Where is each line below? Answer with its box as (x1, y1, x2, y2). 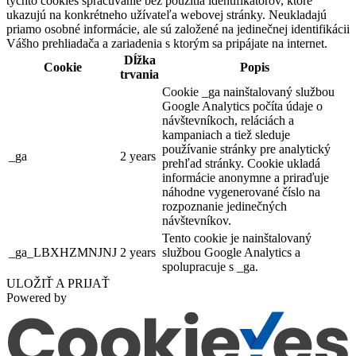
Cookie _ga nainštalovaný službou (162, 85, 335, 99)
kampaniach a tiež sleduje (162, 128, 290, 142)
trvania (120, 68, 159, 82)
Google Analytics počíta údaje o (162, 99, 323, 114)
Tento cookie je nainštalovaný (162, 231, 311, 246)
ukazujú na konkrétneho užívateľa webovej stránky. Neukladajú (6, 8, 327, 22)
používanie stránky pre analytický (162, 142, 331, 157)
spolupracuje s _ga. (162, 260, 258, 274)
